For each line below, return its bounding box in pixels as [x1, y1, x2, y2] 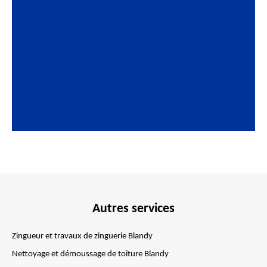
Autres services [92, 202, 175, 216]
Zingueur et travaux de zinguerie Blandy [12, 232, 153, 241]
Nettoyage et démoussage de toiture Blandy [12, 250, 169, 259]
